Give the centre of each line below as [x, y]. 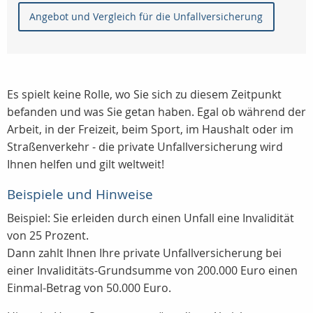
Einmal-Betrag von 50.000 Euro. [89, 288]
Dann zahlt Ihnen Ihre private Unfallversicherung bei [144, 253]
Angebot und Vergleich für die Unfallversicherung [146, 17]
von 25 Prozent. [48, 236]
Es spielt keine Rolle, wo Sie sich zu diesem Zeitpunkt [144, 95]
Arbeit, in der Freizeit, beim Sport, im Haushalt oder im [150, 130]
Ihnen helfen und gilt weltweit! [86, 165]
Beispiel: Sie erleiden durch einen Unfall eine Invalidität [151, 218]
